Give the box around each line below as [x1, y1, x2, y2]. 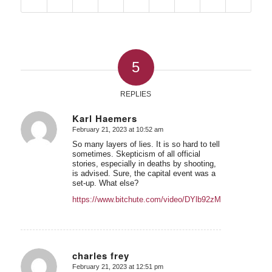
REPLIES [120, 90, 152, 99]
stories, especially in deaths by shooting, [72, 159, 216, 169]
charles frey [72, 248, 129, 262]
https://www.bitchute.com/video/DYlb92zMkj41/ [72, 195, 238, 205]
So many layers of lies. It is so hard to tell [72, 140, 220, 149]
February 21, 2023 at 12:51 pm [72, 262, 163, 270]
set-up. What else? [72, 178, 138, 188]
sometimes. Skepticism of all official [72, 149, 200, 159]
